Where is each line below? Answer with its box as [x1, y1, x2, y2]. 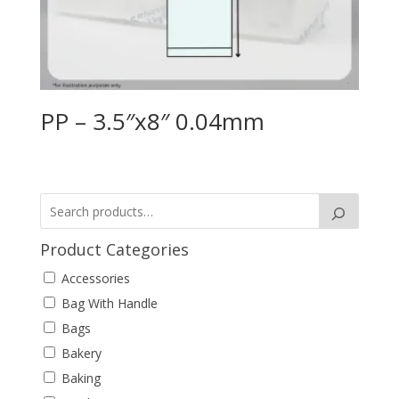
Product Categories [39, 239, 189, 261]
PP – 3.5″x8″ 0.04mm [39, 104, 265, 137]
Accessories [61, 270, 130, 288]
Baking [61, 370, 101, 387]
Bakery [61, 345, 102, 362]
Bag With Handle [61, 295, 158, 313]
